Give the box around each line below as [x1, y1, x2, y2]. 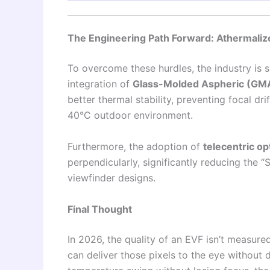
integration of [67, 78, 133, 90]
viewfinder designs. [67, 171, 155, 184]
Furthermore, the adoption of [67, 140, 203, 152]
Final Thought [67, 202, 132, 215]
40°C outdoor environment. [67, 109, 193, 122]
